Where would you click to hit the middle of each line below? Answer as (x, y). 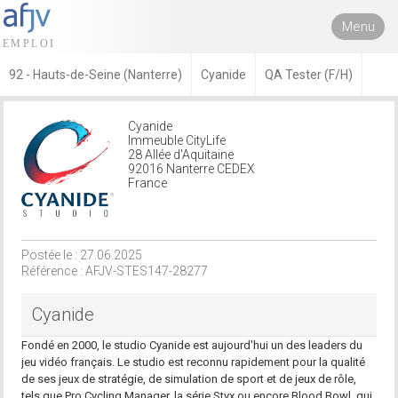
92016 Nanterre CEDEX (192, 169)
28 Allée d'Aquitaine (181, 155)
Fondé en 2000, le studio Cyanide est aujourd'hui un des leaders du (192, 345)
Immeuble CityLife (177, 140)
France (148, 183)
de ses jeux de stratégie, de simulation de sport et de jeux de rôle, (189, 379)
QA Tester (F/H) (309, 75)
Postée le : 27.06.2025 (82, 255)
